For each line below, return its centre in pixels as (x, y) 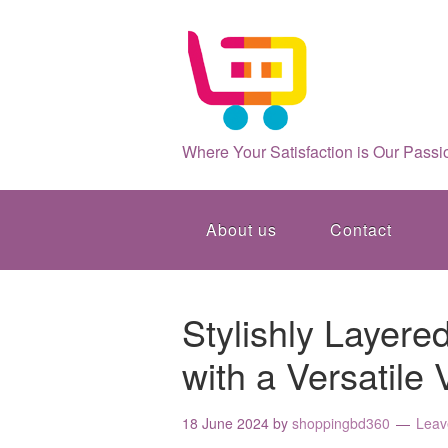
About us (241, 229)
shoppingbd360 (341, 423)
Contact (361, 229)
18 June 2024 (225, 423)
